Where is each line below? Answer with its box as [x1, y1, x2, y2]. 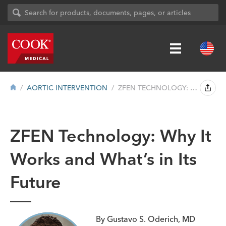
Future [10, 172, 61, 193]
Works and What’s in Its [10, 148, 197, 169]
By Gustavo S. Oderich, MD [96, 214, 195, 224]
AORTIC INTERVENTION [27, 83, 107, 92]
